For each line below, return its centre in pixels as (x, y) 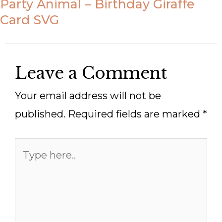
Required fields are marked (135, 114)
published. (40, 114)
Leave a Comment (91, 73)
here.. (28, 165)
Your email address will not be (88, 96)
